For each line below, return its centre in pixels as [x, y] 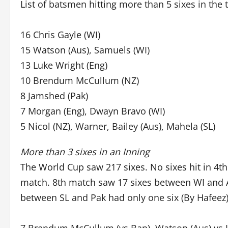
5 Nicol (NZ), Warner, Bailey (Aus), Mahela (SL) [118, 126]
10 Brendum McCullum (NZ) [80, 80]
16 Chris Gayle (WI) [60, 35]
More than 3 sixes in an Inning [85, 152]
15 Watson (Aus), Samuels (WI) [85, 50]
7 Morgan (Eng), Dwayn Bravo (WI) [93, 111]
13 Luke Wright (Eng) [64, 65]
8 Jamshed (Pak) [54, 96]
